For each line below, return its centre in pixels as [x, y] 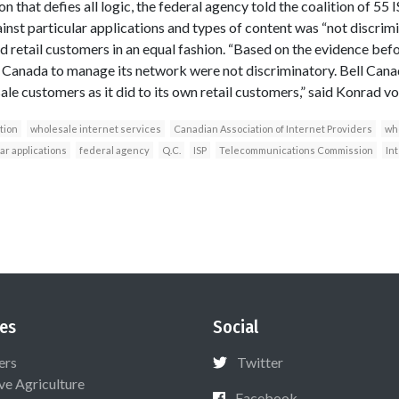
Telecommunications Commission [296, 150]
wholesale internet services [95, 128]
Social [236, 326]
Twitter [260, 362]
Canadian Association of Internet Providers [273, 128]
